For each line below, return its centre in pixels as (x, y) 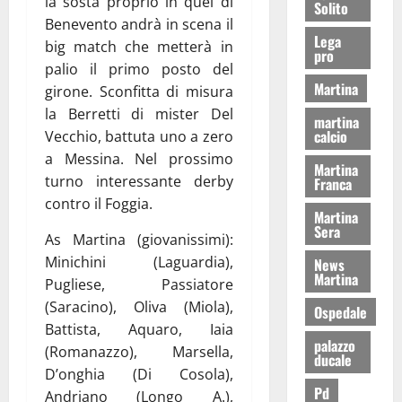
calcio (330, 136)
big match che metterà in (139, 46)
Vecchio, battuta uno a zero (139, 136)
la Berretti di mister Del (139, 114)
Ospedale (340, 312)
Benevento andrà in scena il (139, 24)
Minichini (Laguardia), (139, 262)
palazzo (334, 345)
